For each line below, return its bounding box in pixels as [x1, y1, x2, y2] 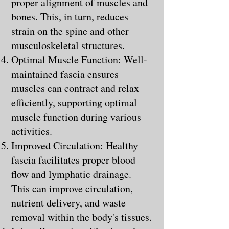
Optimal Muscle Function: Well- [11, 52, 147, 66]
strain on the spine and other [11, 24, 129, 38]
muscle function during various [11, 109, 141, 124]
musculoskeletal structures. [11, 38, 125, 52]
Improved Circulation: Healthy [11, 138, 138, 152]
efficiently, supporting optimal [11, 95, 137, 109]
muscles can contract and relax [11, 81, 139, 95]
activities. [11, 124, 52, 138]
